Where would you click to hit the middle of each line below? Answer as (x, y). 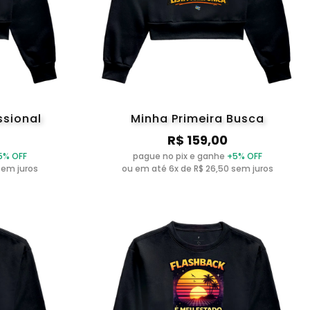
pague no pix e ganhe (180, 156)
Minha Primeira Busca (197, 118)
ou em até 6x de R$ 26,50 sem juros (197, 168)
